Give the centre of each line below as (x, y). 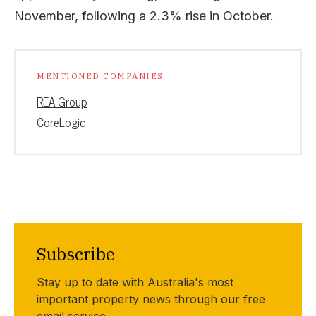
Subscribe (76, 254)
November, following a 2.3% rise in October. (144, 16)
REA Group (62, 102)
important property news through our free (151, 299)
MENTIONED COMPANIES (100, 76)
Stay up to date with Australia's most (135, 282)
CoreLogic (61, 122)
